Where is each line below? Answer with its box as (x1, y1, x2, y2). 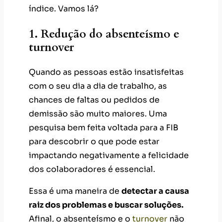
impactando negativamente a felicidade (29, 150, 189, 161)
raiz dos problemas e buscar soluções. (29, 199, 183, 210)
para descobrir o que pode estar (29, 136, 160, 147)
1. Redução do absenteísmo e (29, 26, 179, 42)
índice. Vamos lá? (29, 3, 99, 14)
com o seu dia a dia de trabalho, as (29, 80, 167, 91)
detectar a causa (121, 185, 189, 196)
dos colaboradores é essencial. (29, 164, 155, 174)
